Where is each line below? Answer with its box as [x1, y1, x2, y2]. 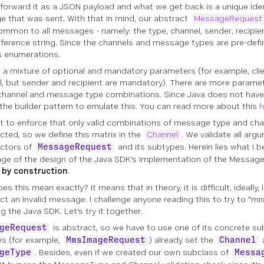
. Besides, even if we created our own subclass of [35, 247, 231, 257]
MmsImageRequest [66, 236, 146, 245]
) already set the [149, 235, 216, 245]
